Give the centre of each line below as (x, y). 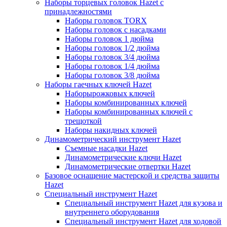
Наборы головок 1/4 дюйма (112, 66)
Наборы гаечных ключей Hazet (98, 84)
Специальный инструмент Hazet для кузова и (144, 203)
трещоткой (83, 121)
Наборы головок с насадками (116, 30)
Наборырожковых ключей (110, 93)
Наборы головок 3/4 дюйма (112, 57)
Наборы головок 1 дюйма (109, 39)
